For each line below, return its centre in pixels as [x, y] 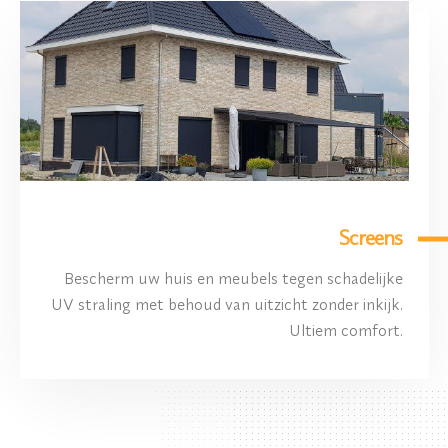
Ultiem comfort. [345, 330]
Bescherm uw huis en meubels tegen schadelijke [233, 278]
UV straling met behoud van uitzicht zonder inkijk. [226, 304]
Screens [371, 239]
